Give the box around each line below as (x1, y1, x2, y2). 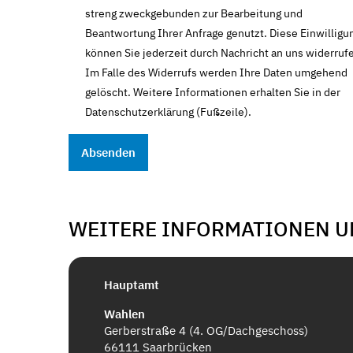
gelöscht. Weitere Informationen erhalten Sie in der (85, 84, 340, 99)
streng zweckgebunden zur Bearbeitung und (85, 6, 303, 20)
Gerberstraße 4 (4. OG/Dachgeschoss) (104, 323, 308, 338)
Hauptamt (104, 277, 159, 292)
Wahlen (104, 307, 145, 321)
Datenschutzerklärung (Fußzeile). (85, 104, 251, 119)
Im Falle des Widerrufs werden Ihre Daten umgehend (85, 65, 347, 80)
